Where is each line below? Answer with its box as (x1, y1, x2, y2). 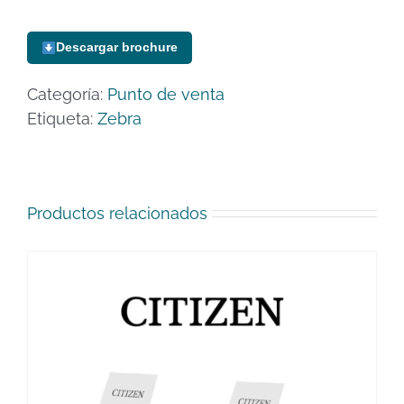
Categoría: (27, 84, 107, 104)
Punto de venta (107, 84, 225, 104)
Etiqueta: (27, 108, 97, 128)
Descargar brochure (55, 40, 178, 55)
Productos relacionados (27, 203, 207, 223)
